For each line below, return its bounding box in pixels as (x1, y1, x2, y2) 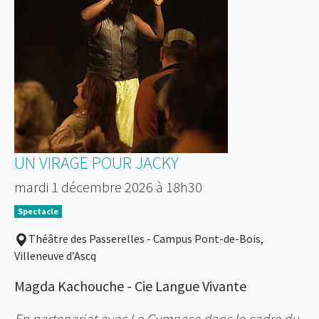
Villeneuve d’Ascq (14, 249, 96, 263)
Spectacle (17, 206, 58, 217)
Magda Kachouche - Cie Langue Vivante (14, 277, 246, 296)
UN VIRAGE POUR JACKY (14, 152, 179, 174)
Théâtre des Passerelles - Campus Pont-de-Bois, (28, 231, 263, 246)
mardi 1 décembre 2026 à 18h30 (14, 178, 202, 197)
